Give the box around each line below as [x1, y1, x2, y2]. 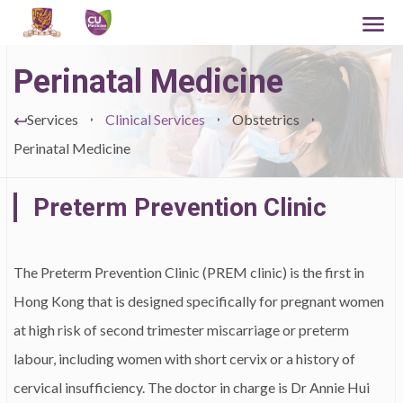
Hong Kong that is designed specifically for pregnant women [13, 292, 384, 309]
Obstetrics [232, 111, 300, 128]
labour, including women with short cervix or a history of [13, 350, 355, 367]
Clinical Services [105, 111, 205, 128]
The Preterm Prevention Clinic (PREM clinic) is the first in [13, 264, 364, 281]
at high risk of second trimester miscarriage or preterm [13, 321, 349, 338]
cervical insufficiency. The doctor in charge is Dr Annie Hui [13, 379, 370, 396]
